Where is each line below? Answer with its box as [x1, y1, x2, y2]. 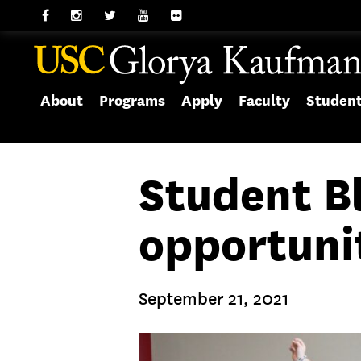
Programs [99, 92, 165, 109]
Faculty [239, 92, 290, 109]
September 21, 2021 [139, 288, 288, 309]
